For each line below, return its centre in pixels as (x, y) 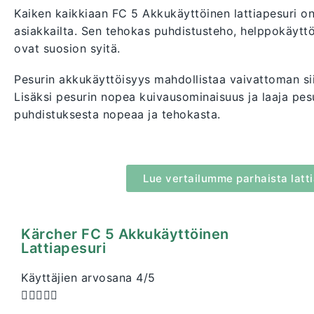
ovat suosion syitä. (67, 49)
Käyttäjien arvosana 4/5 (88, 278)
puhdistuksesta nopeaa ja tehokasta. (117, 115)
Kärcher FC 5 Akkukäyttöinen (125, 234)
